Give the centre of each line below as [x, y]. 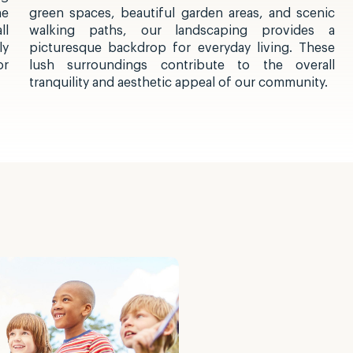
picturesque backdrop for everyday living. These [182, 48]
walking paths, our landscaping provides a [182, 31]
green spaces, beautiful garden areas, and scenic [182, 14]
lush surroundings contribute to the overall [182, 66]
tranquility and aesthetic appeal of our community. [178, 83]
